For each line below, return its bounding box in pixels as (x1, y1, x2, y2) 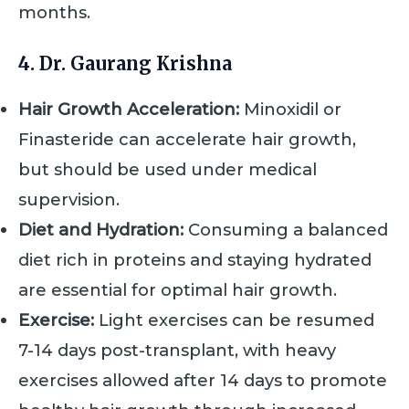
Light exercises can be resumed (94, 309, 374, 331)
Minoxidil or (239, 99, 341, 121)
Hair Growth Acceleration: (18, 99, 239, 121)
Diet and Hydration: (18, 219, 184, 241)
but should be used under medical (18, 159, 317, 181)
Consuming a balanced (184, 219, 388, 241)
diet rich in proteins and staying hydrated (18, 249, 372, 271)
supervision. (18, 189, 120, 211)
